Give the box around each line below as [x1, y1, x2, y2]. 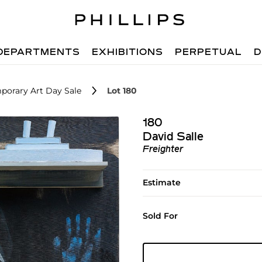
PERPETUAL [175, 48, 243, 57]
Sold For [142, 211, 178, 221]
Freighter [142, 145, 183, 154]
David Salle [142, 132, 204, 143]
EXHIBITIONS [92, 48, 164, 57]
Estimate [142, 177, 181, 188]
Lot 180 [107, 85, 137, 96]
